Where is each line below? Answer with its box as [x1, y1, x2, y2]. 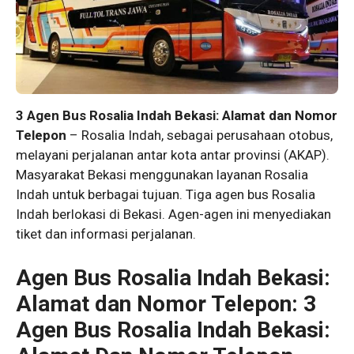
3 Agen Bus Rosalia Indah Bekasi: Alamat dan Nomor [16, 107, 337, 124]
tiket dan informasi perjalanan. [16, 226, 196, 243]
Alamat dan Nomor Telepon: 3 [16, 290, 316, 317]
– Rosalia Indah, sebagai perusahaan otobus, [66, 127, 333, 144]
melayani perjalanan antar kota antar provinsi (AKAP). [16, 147, 330, 164]
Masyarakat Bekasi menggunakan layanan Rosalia [16, 167, 308, 183]
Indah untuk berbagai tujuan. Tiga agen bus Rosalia [16, 186, 315, 203]
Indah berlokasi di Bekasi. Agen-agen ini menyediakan [16, 206, 331, 223]
